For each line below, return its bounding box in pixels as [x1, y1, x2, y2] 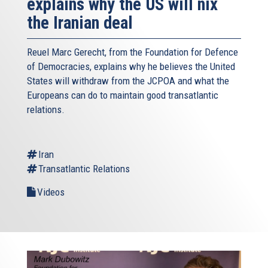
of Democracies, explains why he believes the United [27, 60, 235, 72]
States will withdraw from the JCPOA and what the [27, 74, 229, 87]
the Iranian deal [27, 12, 133, 33]
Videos [37, 185, 65, 198]
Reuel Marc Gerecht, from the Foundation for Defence [27, 45, 238, 58]
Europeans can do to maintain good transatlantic [27, 89, 218, 101]
